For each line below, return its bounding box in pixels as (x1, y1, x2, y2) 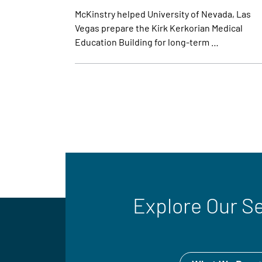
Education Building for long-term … (75, 36, 219, 48)
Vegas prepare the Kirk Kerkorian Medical (75, 22, 243, 34)
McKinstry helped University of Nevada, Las (75, 8, 251, 20)
